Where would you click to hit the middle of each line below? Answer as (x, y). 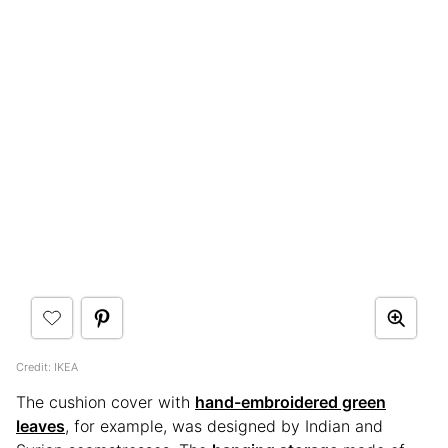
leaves (40, 425)
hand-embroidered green (290, 401)
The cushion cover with (105, 401)
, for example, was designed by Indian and (224, 425)
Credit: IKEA (47, 366)
